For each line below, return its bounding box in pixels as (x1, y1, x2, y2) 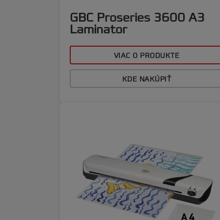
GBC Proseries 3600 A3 (70, 10, 205, 26)
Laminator (70, 22, 127, 37)
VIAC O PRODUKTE (113, 51, 180, 60)
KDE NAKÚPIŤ (122, 75, 171, 84)
